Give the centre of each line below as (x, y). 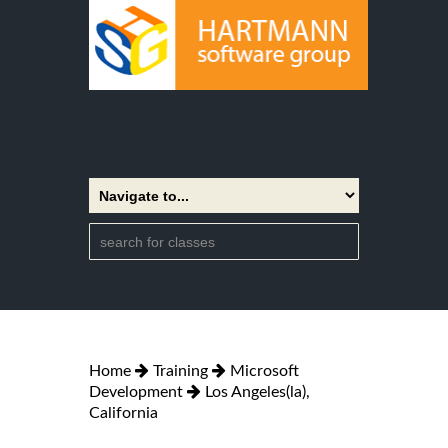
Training (180, 370)
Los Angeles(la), (257, 391)
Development (136, 391)
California (123, 412)
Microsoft (264, 370)
